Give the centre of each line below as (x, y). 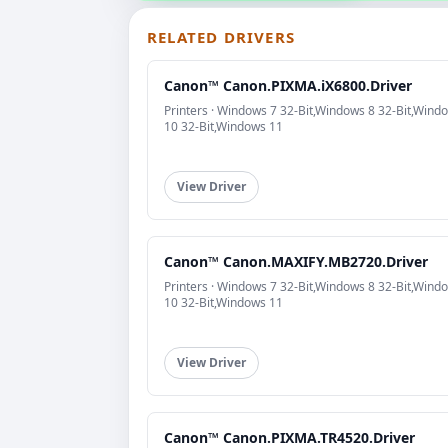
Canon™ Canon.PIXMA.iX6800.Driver (288, 86)
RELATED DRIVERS (221, 37)
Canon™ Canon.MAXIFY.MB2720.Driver (296, 262)
